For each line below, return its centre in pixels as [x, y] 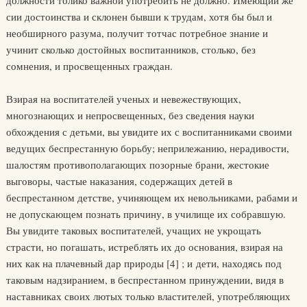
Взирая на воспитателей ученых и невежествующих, [123, 99]
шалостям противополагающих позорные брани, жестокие [137, 165]
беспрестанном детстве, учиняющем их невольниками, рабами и [151, 198]
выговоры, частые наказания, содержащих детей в [119, 181]
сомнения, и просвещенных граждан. [89, 66]
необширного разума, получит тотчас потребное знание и [137, 33]
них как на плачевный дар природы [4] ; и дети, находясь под [144, 263]
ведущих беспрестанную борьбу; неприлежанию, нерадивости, [147, 148]
